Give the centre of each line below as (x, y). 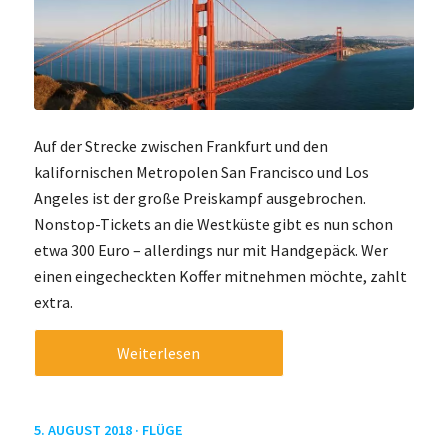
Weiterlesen (159, 352)
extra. (53, 302)
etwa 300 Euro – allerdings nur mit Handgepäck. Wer (210, 250)
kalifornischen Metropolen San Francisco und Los (201, 172)
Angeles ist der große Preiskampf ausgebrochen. (199, 198)
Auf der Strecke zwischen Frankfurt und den (180, 146)
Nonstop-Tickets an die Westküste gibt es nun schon (213, 224)
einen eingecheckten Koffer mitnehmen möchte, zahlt (220, 276)
